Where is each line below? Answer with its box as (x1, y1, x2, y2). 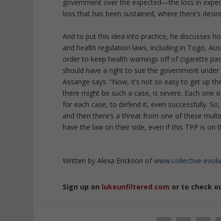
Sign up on (63, 182, 102, 191)
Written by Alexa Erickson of (63, 155, 154, 165)
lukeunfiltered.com (102, 182, 170, 191)
